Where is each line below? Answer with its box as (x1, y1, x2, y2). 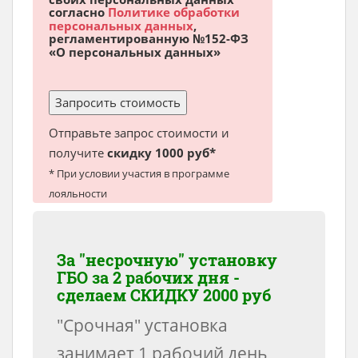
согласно (49, 4, 108, 21)
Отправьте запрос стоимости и (49, 124, 229, 141)
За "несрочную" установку (57, 249, 277, 270)
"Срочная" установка (57, 313, 228, 336)
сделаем (57, 284, 130, 305)
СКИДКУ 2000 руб (130, 284, 271, 305)
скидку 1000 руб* (107, 144, 216, 161)
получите (49, 144, 107, 161)
